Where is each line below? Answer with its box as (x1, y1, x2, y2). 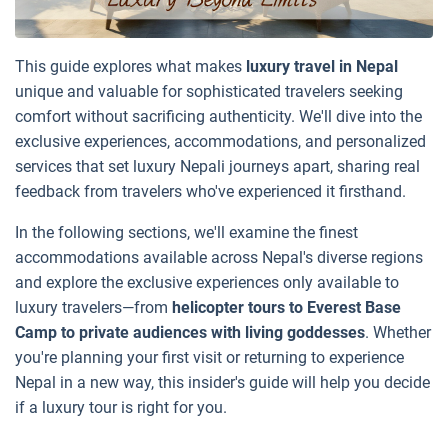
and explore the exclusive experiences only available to (15, 272, 399, 292)
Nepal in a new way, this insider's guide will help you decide (15, 372, 430, 392)
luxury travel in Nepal (246, 56, 398, 76)
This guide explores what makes (15, 56, 246, 76)
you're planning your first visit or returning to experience (15, 347, 404, 367)
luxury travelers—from (15, 297, 172, 317)
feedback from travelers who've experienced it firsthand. (15, 181, 406, 201)
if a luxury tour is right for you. (15, 397, 227, 417)
